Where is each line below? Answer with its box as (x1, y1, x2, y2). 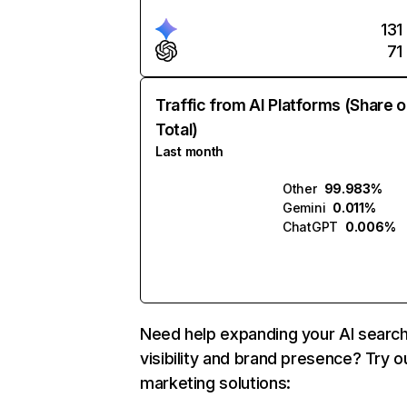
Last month (155, 144, 224, 159)
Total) (155, 120, 198, 139)
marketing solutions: (140, 373, 291, 392)
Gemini (283, 200, 326, 215)
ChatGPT (283, 219, 339, 234)
